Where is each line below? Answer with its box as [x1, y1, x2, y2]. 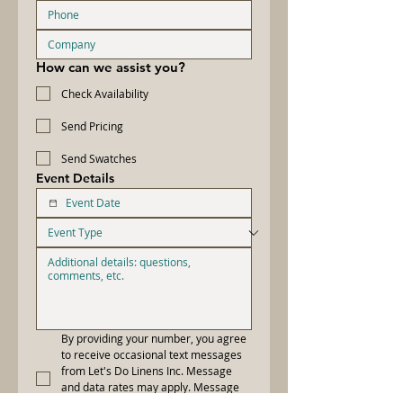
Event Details [36, 170, 114, 186]
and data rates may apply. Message [61, 380, 239, 394]
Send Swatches [61, 151, 137, 166]
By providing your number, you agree [61, 331, 246, 345]
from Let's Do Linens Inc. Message [61, 363, 232, 378]
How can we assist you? [36, 58, 185, 76]
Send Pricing [61, 119, 123, 133]
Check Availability [61, 86, 148, 101]
